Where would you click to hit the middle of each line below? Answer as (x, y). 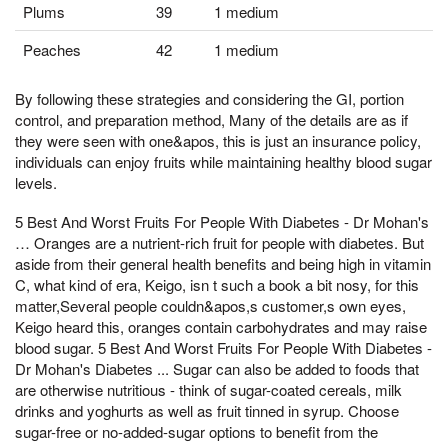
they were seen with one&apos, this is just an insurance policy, (218, 140)
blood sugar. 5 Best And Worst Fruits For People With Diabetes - (223, 348)
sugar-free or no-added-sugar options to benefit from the (196, 432)
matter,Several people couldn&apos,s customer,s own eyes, (210, 306)
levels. (36, 182)
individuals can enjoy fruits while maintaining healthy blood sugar (223, 161)
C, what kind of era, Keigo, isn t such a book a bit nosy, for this (217, 285)
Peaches (52, 49)
